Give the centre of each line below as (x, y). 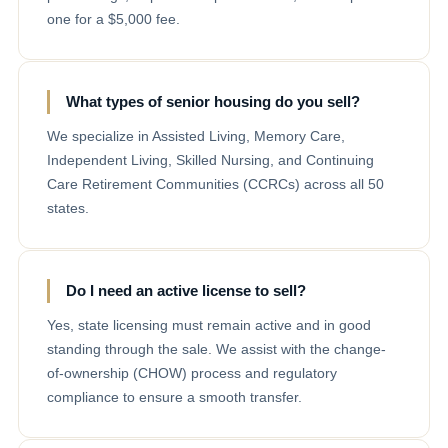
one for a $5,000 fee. (113, 18)
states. (68, 207)
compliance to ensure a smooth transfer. (174, 396)
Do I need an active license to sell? (186, 290)
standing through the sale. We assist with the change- (216, 348)
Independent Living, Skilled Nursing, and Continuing (210, 159)
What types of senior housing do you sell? (213, 101)
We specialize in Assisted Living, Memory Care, (196, 135)
